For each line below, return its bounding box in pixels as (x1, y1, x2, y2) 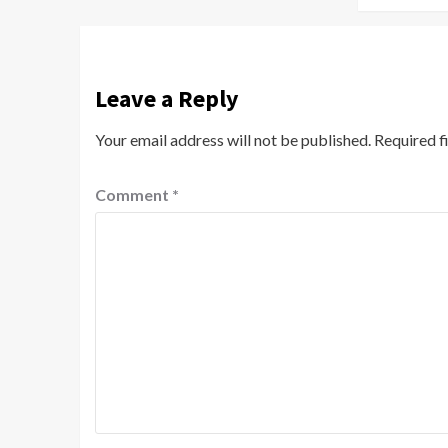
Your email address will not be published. (94, 130, 371, 150)
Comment (94, 185, 172, 205)
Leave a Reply (94, 83, 239, 115)
